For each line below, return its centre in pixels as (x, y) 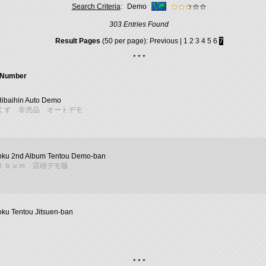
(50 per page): (125, 41)
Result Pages (77, 41)
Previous (164, 41)
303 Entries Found (139, 24)
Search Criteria (96, 6)
